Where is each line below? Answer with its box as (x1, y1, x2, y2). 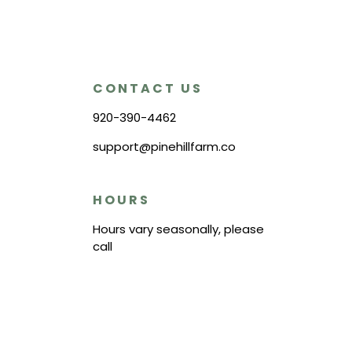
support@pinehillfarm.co (92, 138, 236, 155)
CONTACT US (92, 79, 203, 97)
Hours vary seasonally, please (92, 221, 264, 237)
